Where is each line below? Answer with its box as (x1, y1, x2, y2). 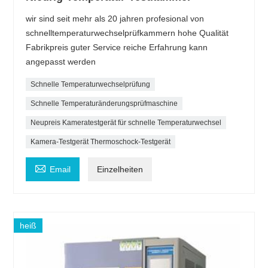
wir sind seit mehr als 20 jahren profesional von (26, 14, 205, 24)
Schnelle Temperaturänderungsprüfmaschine (31, 99, 178, 108)
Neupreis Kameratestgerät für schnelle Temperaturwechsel (31, 118, 222, 127)
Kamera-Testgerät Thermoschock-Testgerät (31, 138, 171, 147)
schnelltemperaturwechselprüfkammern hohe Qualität (26, 28, 229, 38)
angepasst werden (26, 57, 96, 67)
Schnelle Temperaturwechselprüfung (31, 80, 151, 89)
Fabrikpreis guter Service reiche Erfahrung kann (26, 42, 208, 53)
